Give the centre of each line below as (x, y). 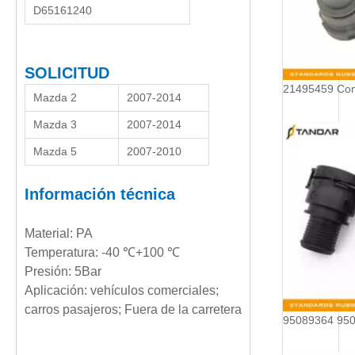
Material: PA (59, 233)
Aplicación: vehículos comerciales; (122, 290)
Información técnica (100, 194)
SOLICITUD (67, 73)
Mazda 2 (55, 97)
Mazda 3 (55, 124)
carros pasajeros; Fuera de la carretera (133, 309)
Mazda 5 (55, 151)
